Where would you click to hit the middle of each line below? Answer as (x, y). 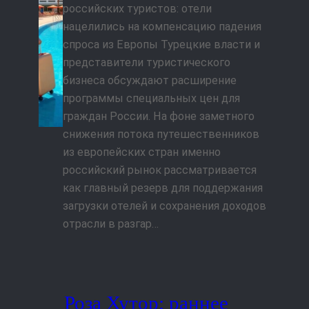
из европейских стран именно (141, 152)
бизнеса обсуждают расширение (149, 80)
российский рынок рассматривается (159, 170)
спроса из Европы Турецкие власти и (161, 44)
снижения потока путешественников (161, 134)
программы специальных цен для (151, 98)
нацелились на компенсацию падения (162, 26)
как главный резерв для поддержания (162, 188)
